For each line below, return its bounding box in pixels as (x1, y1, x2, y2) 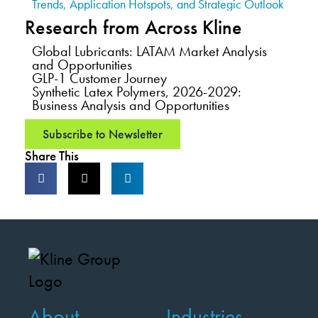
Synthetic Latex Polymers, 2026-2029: (32, 82, 241, 101)
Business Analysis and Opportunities (32, 96, 229, 114)
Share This (25, 147, 79, 165)
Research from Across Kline (25, 15, 242, 40)
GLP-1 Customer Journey (32, 69, 167, 87)
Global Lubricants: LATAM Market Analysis (32, 42, 267, 60)
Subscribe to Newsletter (43, 126, 163, 142)
